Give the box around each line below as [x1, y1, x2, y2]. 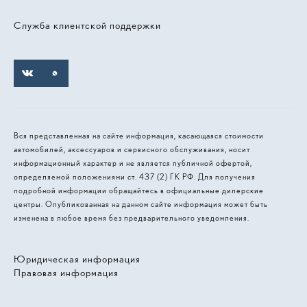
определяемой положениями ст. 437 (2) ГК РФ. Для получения [14, 171, 256, 182]
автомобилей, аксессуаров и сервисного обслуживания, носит [14, 144, 250, 154]
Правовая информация [14, 267, 119, 279]
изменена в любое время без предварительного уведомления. [14, 212, 249, 223]
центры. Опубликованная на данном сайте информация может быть [14, 199, 268, 209]
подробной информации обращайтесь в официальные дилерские [14, 185, 264, 195]
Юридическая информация [14, 253, 140, 265]
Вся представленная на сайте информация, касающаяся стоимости [14, 130, 264, 140]
